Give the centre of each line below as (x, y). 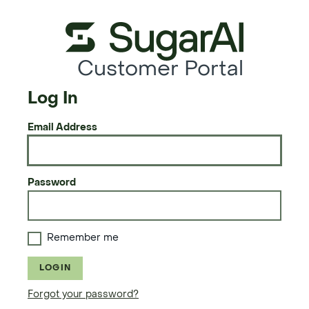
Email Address (62, 128)
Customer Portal (160, 70)
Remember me (83, 238)
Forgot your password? (83, 295)
